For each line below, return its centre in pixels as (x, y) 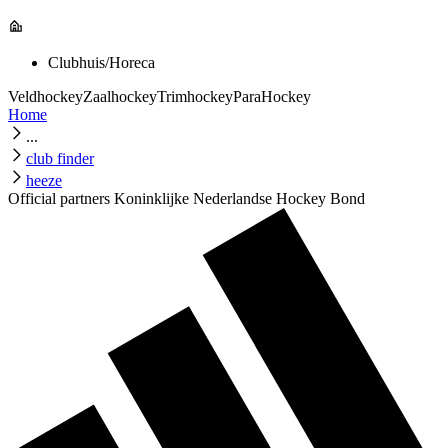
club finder (60, 158)
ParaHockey (272, 96)
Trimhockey (195, 96)
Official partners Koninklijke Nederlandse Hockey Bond (186, 198)
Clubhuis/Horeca (101, 62)
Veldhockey (45, 96)
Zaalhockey (120, 96)
